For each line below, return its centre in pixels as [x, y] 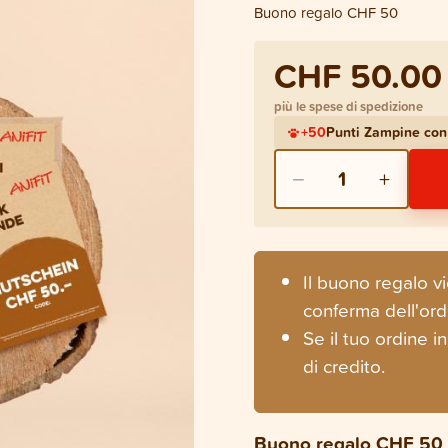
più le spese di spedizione [348, 106]
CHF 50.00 [358, 75]
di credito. [344, 365]
